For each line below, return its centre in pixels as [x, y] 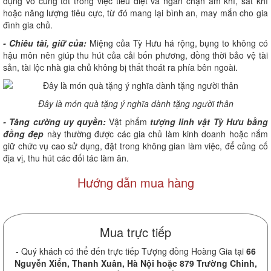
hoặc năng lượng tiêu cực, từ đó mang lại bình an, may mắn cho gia [135, 12]
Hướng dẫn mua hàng [135, 182]
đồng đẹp [24, 133]
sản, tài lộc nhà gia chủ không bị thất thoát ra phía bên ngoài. [120, 67]
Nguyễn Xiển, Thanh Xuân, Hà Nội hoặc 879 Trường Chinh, [135, 263]
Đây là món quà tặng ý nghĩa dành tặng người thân [135, 103]
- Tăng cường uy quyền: [54, 121]
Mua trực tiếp [135, 232]
